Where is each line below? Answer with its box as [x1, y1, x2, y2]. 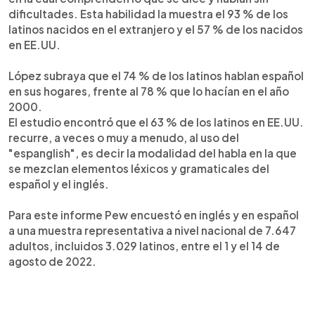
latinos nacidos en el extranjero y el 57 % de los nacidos [8, 22, 303, 36]
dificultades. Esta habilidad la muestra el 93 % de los [8, 6, 288, 20]
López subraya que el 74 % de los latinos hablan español [8, 68, 304, 82]
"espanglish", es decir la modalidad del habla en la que [8, 146, 297, 160]
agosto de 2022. [8, 254, 96, 268]
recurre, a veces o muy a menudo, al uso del [8, 130, 239, 144]
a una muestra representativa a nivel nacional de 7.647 [8, 223, 296, 237]
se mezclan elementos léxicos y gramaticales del [8, 161, 269, 175]
